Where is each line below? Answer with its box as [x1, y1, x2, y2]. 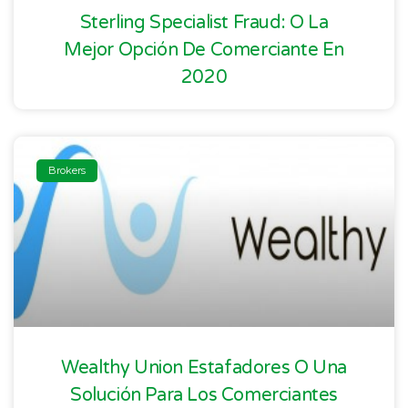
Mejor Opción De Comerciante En [63, 39, 344, 62]
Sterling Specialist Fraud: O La [79, 12, 329, 35]
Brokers [48, 163, 87, 177]
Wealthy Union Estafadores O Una [61, 357, 347, 380]
